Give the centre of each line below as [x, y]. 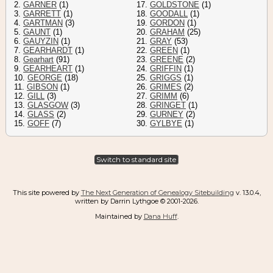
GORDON [167, 23]
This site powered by [47, 193]
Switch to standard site [136, 160]
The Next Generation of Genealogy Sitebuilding [157, 193]
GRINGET [168, 105]
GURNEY [167, 115]
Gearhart [38, 60]
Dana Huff [160, 217]
